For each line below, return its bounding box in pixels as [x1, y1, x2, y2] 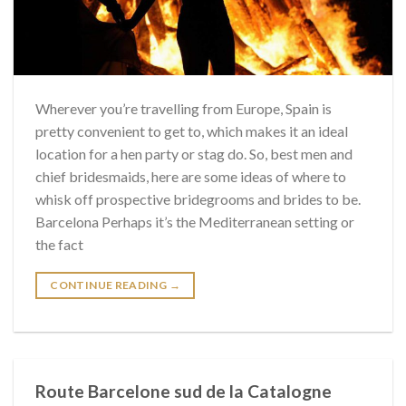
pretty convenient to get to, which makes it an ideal [35, 121, 348, 140]
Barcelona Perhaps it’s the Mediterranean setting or [35, 212, 354, 230]
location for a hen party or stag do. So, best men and [35, 144, 353, 162]
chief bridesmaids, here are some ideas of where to [35, 167, 346, 185]
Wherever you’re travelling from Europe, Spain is [35, 99, 332, 117]
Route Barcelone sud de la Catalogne [35, 380, 332, 401]
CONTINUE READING [50, 277, 169, 292]
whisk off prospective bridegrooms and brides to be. [35, 189, 361, 208]
